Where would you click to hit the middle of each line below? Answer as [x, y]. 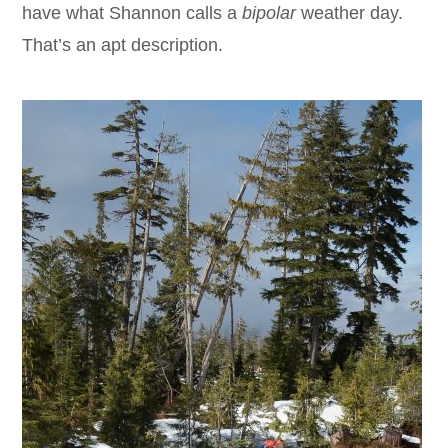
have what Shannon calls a [132, 13]
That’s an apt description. [123, 45]
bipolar [269, 13]
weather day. [350, 13]
